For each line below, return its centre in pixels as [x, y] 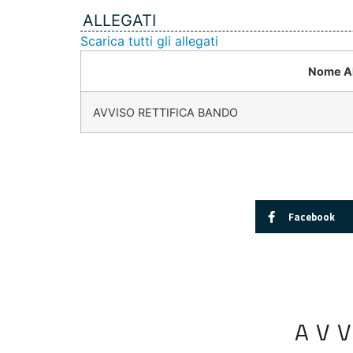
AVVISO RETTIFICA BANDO [165, 113]
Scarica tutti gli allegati [149, 41]
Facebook [311, 216]
